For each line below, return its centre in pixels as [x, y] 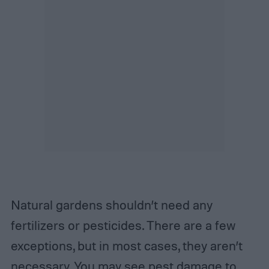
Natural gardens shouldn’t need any [111, 204]
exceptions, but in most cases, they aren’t [126, 245]
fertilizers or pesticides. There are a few [123, 225]
